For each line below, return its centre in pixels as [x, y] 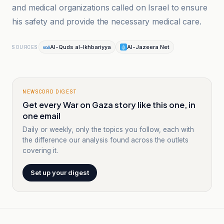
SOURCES [25, 47]
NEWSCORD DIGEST [50, 91]
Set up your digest [60, 172]
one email [41, 116]
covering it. [40, 150]
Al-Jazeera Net [148, 47]
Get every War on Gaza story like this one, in [109, 105]
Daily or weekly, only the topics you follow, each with [108, 129]
